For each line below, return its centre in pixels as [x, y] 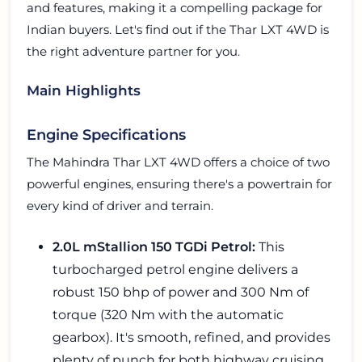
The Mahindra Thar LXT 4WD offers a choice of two [178, 162]
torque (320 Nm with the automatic [168, 315]
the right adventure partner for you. [133, 51]
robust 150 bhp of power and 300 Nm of [181, 293]
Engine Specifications [106, 135]
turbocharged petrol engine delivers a [175, 270]
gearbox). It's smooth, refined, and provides [192, 338]
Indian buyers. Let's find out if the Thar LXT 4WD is [178, 29]
